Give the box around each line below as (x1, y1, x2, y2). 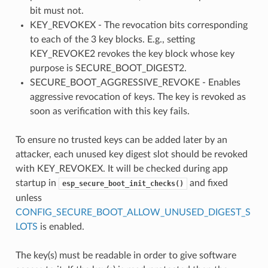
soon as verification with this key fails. (29, 106, 190, 117)
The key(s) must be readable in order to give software (15, 251, 236, 261)
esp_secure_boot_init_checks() (62, 179, 184, 188)
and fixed (187, 178, 228, 188)
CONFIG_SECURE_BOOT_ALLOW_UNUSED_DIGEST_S (15, 208, 251, 218)
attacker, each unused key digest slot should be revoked (15, 150, 248, 160)
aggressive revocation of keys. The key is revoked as (29, 92, 246, 102)
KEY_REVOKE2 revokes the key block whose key (29, 49, 234, 59)
